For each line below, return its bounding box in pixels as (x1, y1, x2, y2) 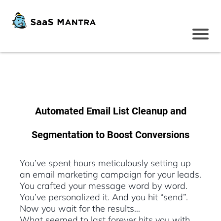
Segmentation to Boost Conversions (32, 129, 189, 141)
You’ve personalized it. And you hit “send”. (20, 191, 188, 203)
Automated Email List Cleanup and (35, 105, 186, 117)
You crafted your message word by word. (20, 180, 187, 192)
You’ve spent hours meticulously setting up (20, 157, 191, 169)
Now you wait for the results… (20, 203, 140, 215)
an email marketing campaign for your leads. (20, 169, 201, 181)
